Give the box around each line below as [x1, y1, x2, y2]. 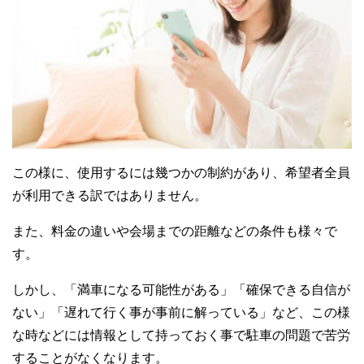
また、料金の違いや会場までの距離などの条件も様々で [12, 224, 337, 239]
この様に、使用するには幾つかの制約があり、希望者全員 [12, 166, 350, 180]
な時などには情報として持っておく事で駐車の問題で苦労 [12, 328, 350, 343]
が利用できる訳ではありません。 [12, 188, 207, 203]
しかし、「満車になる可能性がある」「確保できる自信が [12, 283, 350, 297]
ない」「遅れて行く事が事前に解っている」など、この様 [12, 305, 350, 320]
